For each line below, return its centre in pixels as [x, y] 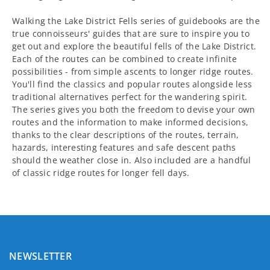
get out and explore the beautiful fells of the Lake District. [134, 46]
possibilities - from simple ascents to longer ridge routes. [133, 71]
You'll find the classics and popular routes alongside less [132, 84]
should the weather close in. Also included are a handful [132, 160]
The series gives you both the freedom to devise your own [134, 109]
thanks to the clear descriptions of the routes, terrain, [126, 134]
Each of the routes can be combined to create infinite [124, 58]
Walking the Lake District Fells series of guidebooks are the [136, 20]
